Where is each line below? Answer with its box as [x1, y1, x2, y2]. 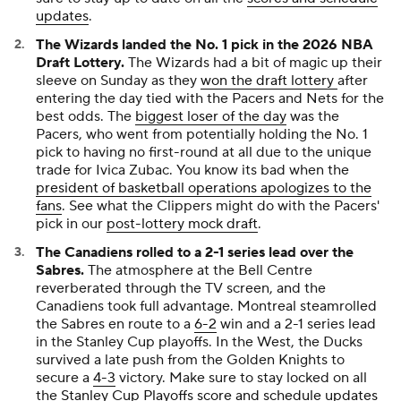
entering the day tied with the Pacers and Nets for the [36, 89, 384, 107]
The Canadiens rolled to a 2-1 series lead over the [36, 243, 354, 261]
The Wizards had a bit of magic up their [124, 53, 382, 72]
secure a [36, 368, 93, 387]
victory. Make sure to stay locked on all [115, 368, 367, 387]
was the [286, 107, 339, 125]
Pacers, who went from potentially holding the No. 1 [36, 124, 368, 143]
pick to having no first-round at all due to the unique [36, 142, 371, 161]
